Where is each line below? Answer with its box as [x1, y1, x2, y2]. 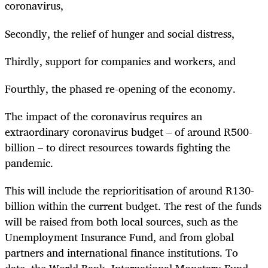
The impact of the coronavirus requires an [5, 107, 202, 126]
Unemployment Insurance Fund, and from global [5, 228, 234, 246]
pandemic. [5, 154, 56, 172]
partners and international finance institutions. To [5, 243, 238, 262]
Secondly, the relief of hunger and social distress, [5, 24, 237, 42]
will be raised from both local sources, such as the [5, 212, 238, 231]
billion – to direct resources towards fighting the [5, 138, 230, 157]
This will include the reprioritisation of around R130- [5, 181, 254, 200]
